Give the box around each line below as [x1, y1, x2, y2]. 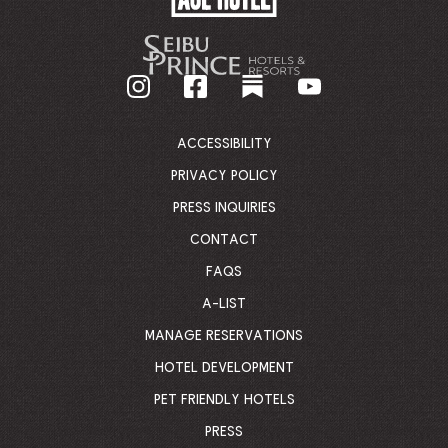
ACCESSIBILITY [176, 137, 272, 151]
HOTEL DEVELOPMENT [154, 361, 294, 375]
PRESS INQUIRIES [172, 201, 276, 215]
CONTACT [190, 233, 258, 247]
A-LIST [202, 297, 246, 311]
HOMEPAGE [288, 126, 360, 140]
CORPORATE [288, 105, 369, 119]
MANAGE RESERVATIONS [145, 329, 303, 343]
